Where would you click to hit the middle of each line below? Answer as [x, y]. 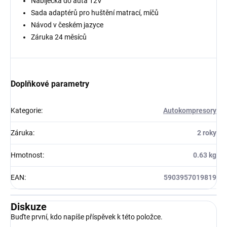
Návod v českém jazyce [67, 25]
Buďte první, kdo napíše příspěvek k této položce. [87, 217]
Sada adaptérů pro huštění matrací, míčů [95, 13]
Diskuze [29, 207]
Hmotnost [27, 155]
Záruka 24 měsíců [59, 37]
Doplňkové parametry [50, 84]
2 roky [207, 133]
